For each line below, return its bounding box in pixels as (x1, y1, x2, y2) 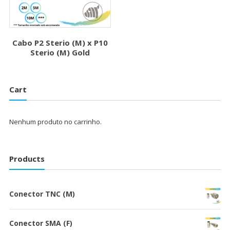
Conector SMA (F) (9, 218, 72, 228)
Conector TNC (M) (9, 188, 75, 199)
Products (9, 153, 45, 164)
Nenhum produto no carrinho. (9, 117, 102, 127)
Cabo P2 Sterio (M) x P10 (12, 37, 108, 48)
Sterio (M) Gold (30, 47, 90, 58)
